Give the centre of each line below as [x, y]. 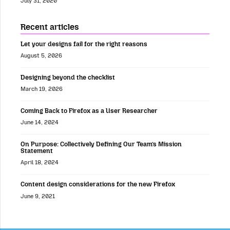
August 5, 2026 [41, 56]
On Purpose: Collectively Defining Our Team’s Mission [101, 144]
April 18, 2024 [40, 163]
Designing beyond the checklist [68, 78]
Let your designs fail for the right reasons [84, 44]
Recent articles [50, 27]
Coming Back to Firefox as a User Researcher [89, 111]
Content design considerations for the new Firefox [98, 184]
